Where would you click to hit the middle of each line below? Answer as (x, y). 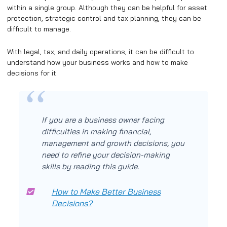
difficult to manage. (39, 29)
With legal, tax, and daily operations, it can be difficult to (101, 52)
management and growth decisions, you (113, 143)
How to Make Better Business (106, 191)
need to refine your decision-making (105, 155)
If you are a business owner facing (103, 120)
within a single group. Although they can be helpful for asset (107, 7)
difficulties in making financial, (96, 131)
